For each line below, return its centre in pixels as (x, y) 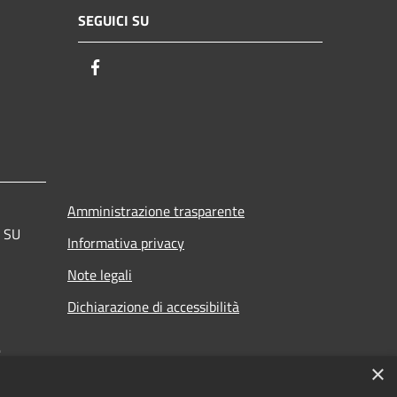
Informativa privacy (126, 242)
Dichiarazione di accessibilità (153, 306)
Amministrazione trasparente (156, 210)
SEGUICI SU (113, 21)
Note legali (100, 274)
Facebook (137, 68)
